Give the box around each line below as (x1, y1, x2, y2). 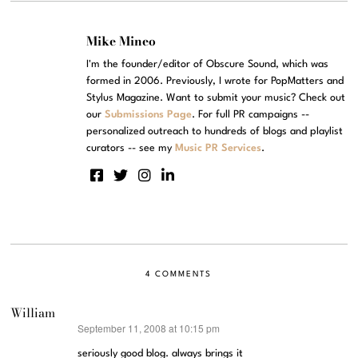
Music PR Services (175, 142, 262, 153)
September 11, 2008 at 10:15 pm (78, 321, 221, 336)
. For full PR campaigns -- (192, 109, 310, 120)
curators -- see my (86, 142, 176, 153)
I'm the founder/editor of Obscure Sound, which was (86, 58, 329, 70)
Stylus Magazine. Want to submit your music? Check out (86, 92, 346, 103)
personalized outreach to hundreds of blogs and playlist (86, 125, 344, 137)
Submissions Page (105, 109, 193, 120)
